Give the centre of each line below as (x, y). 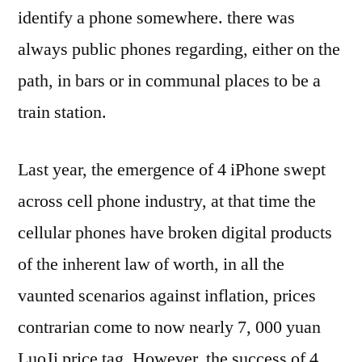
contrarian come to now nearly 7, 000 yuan (169, 327)
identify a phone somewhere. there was (156, 17)
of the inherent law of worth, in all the (151, 264)
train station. (62, 112)
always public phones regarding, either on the (179, 49)
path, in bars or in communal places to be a (169, 80)
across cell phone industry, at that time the (167, 201)
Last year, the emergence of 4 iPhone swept (172, 169)
